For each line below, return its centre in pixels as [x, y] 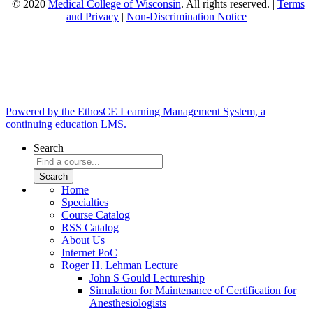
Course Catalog [96, 214]
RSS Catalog [90, 227]
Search [49, 147]
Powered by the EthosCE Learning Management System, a [136, 111]
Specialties [85, 202]
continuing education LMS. [66, 124]
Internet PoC [89, 252]
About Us [83, 240]
